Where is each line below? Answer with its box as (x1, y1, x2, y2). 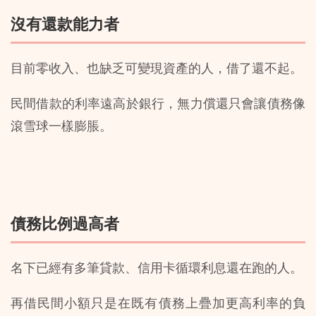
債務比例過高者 (11, 214, 119, 233)
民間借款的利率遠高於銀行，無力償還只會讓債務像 (11, 95, 305, 111)
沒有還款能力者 (11, 15, 119, 34)
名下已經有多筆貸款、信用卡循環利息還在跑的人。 (11, 260, 303, 276)
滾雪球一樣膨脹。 (11, 118, 112, 133)
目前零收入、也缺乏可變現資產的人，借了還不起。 (11, 60, 303, 75)
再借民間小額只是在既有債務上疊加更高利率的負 (11, 296, 305, 311)
